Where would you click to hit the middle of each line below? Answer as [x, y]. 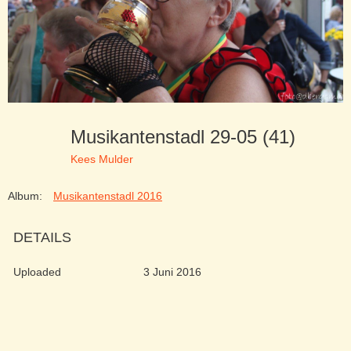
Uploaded [37, 272]
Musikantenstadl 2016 [108, 196]
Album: [25, 196]
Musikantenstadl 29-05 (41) [188, 137]
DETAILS [42, 238]
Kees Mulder [102, 159]
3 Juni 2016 [172, 272]
